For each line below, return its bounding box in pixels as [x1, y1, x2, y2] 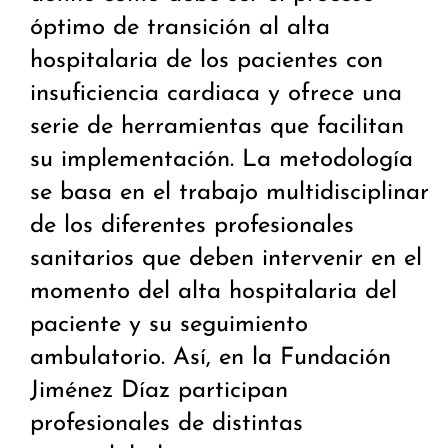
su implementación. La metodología [30, 148, 413, 173]
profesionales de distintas [30, 412, 303, 437]
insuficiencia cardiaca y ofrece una [30, 82, 402, 107]
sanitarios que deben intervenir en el [30, 247, 422, 272]
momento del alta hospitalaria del [30, 280, 397, 305]
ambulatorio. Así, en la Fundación [30, 346, 391, 371]
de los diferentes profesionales [30, 214, 354, 239]
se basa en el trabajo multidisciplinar [30, 181, 429, 206]
